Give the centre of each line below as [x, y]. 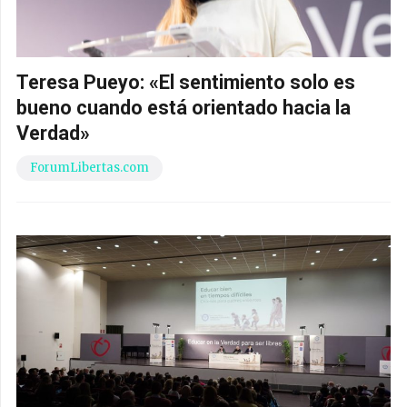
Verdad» [53, 133]
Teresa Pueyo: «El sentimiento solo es [186, 82]
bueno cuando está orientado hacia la [184, 107]
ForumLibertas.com [89, 167]
